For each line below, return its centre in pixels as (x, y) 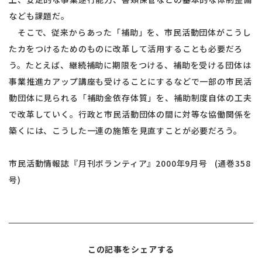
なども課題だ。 (39, 16)
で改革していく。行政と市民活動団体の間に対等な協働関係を (130, 114)
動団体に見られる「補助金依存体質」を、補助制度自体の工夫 (130, 98)
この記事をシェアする (131, 249)
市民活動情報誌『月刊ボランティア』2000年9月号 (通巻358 (130, 163)
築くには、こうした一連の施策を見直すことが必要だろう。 (125, 130)
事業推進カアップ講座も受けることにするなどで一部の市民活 (130, 81)
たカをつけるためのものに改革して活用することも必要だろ (126, 49)
